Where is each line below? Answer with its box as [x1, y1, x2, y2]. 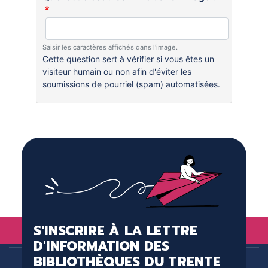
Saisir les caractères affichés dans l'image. [42, 43, 178, 51]
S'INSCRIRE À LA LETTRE [33, 220, 198, 240]
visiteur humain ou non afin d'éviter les [42, 66, 191, 77]
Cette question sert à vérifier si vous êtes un [42, 54, 214, 64]
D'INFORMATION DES [33, 236, 170, 256]
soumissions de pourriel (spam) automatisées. [42, 79, 220, 89]
